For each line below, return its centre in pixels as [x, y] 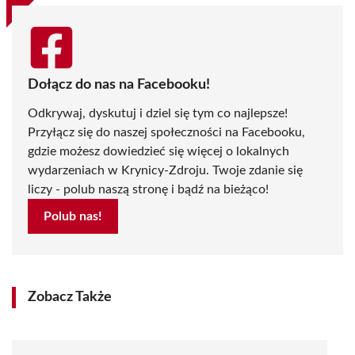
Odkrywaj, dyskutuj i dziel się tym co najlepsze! [158, 114]
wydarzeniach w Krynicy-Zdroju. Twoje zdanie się [165, 171]
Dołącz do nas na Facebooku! [119, 85]
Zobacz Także [70, 298]
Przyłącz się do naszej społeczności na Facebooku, [166, 133]
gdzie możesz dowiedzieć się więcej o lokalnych [158, 152]
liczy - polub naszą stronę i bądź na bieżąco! [148, 190]
